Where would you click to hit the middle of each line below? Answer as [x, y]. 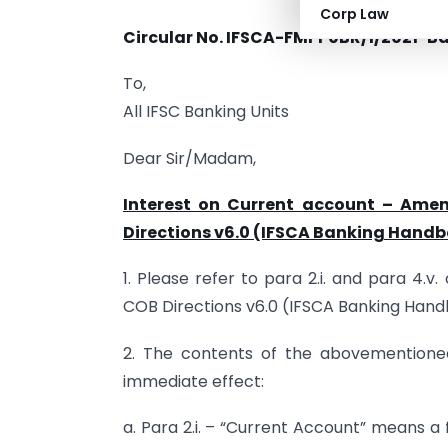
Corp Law [354, 14]
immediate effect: [193, 381]
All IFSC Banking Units [206, 112]
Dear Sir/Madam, [189, 158]
